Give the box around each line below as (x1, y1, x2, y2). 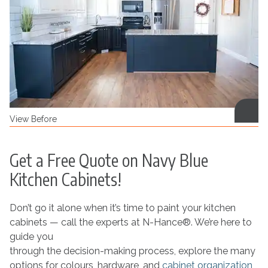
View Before (9, 114, 57, 124)
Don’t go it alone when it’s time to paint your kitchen (9, 202, 236, 214)
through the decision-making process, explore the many (9, 245, 255, 257)
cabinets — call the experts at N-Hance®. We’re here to (9, 216, 252, 228)
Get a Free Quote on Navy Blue (9, 149, 208, 170)
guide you (9, 230, 53, 242)
